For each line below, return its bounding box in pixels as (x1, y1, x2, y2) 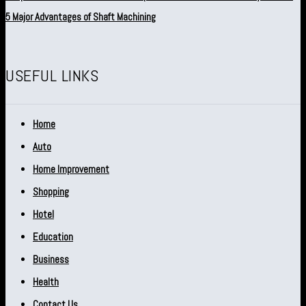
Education (33, 230, 73, 244)
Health (33, 275, 59, 289)
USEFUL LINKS (5, 65, 98, 87)
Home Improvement (33, 163, 109, 176)
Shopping (33, 185, 69, 199)
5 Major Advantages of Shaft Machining (5, 10, 156, 24)
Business (33, 253, 69, 266)
